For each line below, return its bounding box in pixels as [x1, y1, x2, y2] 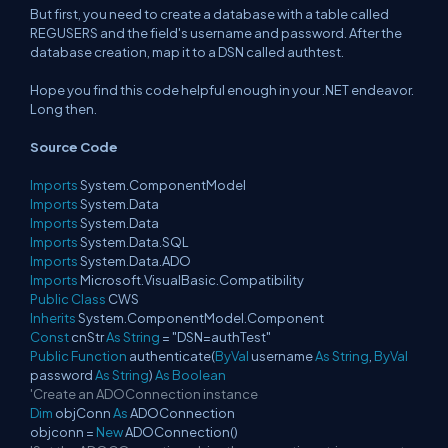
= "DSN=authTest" [160, 329, 271, 345]
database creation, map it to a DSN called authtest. [30, 44, 344, 60]
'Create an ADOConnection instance [30, 386, 258, 402]
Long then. [30, 101, 97, 117]
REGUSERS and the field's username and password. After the [30, 25, 402, 41]
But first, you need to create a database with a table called [30, 6, 389, 22]
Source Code [30, 139, 118, 155]
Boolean [172, 367, 226, 383]
